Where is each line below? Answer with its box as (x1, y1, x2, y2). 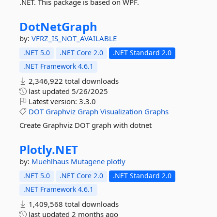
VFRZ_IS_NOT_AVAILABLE (31, 33, 117, 43)
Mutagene (71, 156, 107, 166)
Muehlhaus (31, 156, 71, 166)
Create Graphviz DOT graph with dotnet (19, 120, 152, 130)
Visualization (100, 107, 142, 116)
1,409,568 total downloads (27, 199, 119, 209)
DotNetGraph (19, 18, 97, 34)
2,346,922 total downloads (27, 76, 119, 86)
